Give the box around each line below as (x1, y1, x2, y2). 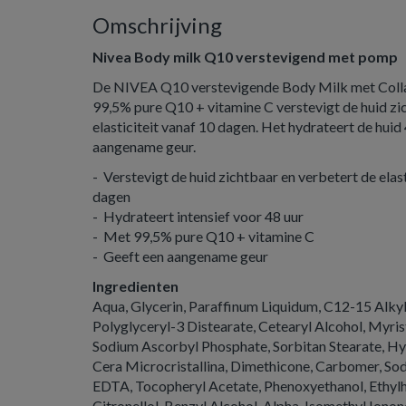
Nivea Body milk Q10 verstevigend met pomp (92, 48, 398, 65)
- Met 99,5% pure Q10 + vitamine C (92, 227, 314, 245)
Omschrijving (92, 12, 222, 38)
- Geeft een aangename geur (92, 247, 268, 265)
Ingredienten (92, 277, 179, 295)
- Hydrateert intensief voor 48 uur (92, 208, 304, 225)
